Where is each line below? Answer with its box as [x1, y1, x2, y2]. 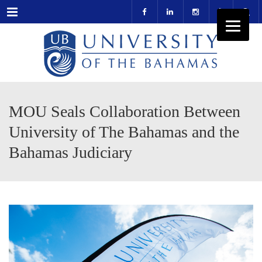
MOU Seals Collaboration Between [9, 102, 240, 120]
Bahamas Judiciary [9, 143, 132, 161]
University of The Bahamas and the [9, 123, 239, 141]
